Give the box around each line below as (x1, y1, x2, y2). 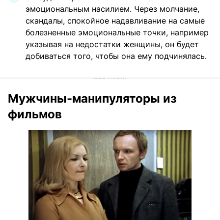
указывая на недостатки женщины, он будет (26, 39, 199, 50)
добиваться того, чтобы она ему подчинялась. (26, 51, 207, 61)
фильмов (8, 107, 62, 122)
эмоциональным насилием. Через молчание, (26, 4, 199, 14)
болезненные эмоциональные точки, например (26, 27, 209, 38)
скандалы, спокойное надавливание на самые (26, 16, 205, 26)
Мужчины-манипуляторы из (8, 91, 177, 106)
